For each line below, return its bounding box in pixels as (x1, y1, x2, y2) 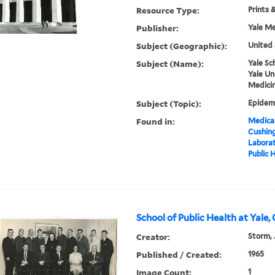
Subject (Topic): (136, 98, 202, 110)
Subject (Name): (136, 58, 204, 70)
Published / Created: (136, 249, 222, 261)
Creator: (136, 231, 171, 243)
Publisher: (136, 22, 179, 34)
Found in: (136, 115, 176, 128)
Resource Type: (136, 4, 200, 17)
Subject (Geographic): (136, 40, 228, 52)
